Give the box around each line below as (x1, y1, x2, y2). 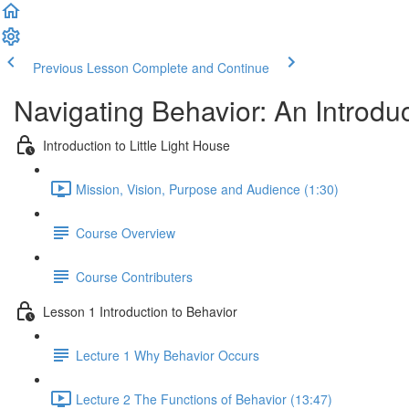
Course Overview (76, 223, 175, 242)
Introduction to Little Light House (43, 135, 230, 154)
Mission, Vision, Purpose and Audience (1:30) (76, 179, 339, 198)
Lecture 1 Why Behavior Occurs (76, 345, 259, 364)
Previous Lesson (33, 58, 129, 77)
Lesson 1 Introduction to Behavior (43, 301, 237, 320)
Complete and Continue (132, 58, 269, 77)
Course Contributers (76, 267, 193, 286)
